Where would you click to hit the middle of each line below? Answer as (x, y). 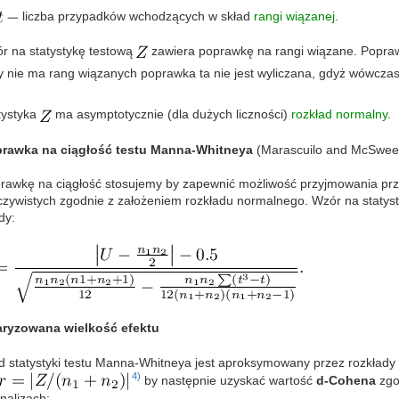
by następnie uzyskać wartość (228, 380)
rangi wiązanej (294, 16)
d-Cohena (346, 380)
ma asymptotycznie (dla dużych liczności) (171, 114)
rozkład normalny (339, 114)
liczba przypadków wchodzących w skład (136, 16)
